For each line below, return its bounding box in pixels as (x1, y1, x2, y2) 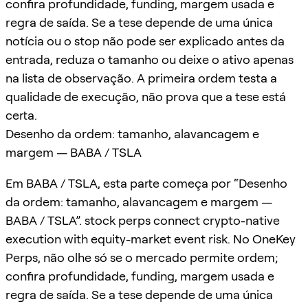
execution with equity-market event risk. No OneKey (5, 231, 296, 246)
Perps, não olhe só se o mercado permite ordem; (5, 250, 278, 265)
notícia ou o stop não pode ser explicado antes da (5, 33, 285, 48)
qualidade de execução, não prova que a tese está (5, 89, 286, 104)
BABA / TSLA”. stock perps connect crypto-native (5, 212, 280, 228)
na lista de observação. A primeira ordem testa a (5, 70, 277, 85)
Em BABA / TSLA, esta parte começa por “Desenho (5, 175, 287, 190)
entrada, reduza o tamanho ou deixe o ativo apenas (5, 52, 294, 67)
